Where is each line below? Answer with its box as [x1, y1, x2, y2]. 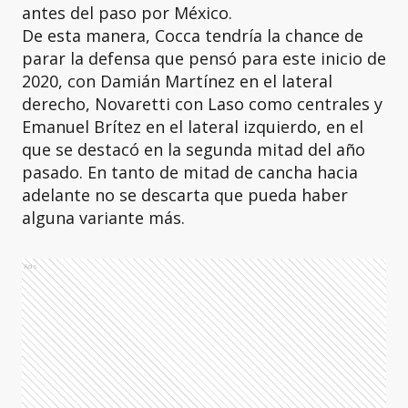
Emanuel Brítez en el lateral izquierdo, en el [22, 116, 363, 138]
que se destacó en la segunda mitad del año [22, 138, 365, 160]
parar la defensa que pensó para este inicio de [22, 47, 386, 69]
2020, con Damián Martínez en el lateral [22, 70, 332, 92]
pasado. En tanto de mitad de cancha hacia [22, 161, 358, 183]
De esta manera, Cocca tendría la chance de [22, 25, 363, 46]
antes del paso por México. [22, 2, 232, 24]
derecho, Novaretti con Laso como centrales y [22, 93, 382, 115]
